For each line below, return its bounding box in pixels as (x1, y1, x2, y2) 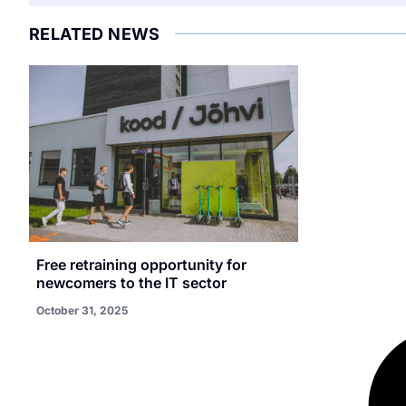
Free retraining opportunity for (36, 256, 246, 275)
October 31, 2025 (36, 304, 128, 318)
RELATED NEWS (29, 24, 160, 43)
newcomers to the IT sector (36, 274, 227, 293)
